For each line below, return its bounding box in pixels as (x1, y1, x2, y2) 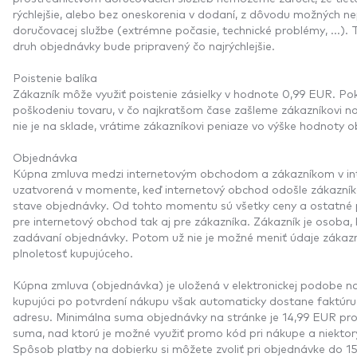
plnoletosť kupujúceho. (13, 245, 133, 260)
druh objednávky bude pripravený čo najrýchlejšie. (13, 37, 275, 53)
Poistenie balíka (13, 69, 97, 84)
